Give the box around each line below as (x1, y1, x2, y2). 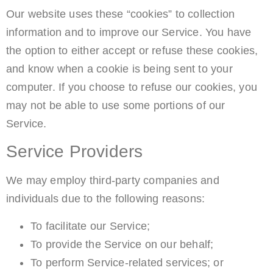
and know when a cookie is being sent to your (6, 62, 233, 75)
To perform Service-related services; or (30, 256, 224, 269)
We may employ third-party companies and (6, 174, 219, 187)
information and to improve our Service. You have (6, 26, 252, 38)
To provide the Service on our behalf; (30, 238, 214, 250)
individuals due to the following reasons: (6, 193, 205, 205)
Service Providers (6, 142, 143, 161)
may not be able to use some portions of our (6, 99, 225, 112)
